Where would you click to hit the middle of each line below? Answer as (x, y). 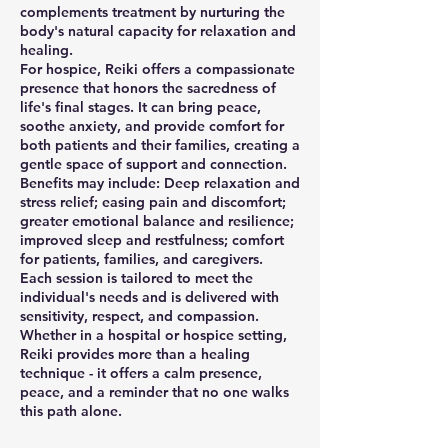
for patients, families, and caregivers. (141, 258)
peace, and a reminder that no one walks (154, 391)
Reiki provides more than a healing (135, 353)
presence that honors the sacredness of (148, 87)
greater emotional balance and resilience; (157, 220)
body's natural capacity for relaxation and (158, 30)
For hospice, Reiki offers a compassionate (157, 68)
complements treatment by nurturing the (152, 11)
